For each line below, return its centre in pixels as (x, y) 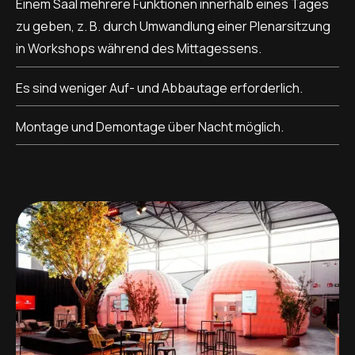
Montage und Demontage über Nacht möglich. (150, 126)
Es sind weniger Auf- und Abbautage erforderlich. (159, 88)
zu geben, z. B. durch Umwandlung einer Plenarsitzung (173, 27)
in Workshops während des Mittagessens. (139, 49)
